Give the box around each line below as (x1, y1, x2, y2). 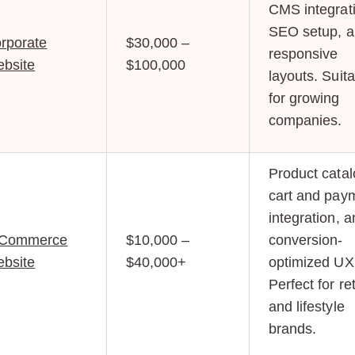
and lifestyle (268, 299, 345, 315)
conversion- (268, 232, 343, 249)
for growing (268, 90, 340, 107)
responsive (268, 46, 338, 63)
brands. (268, 321, 317, 338)
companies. (268, 113, 342, 129)
